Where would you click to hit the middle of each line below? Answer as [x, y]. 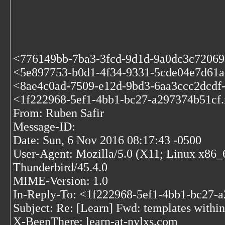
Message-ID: [44, 127]
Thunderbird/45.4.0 [60, 167]
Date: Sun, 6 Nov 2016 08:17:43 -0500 [107, 140]
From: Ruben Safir [59, 113]
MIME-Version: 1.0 [61, 181]
